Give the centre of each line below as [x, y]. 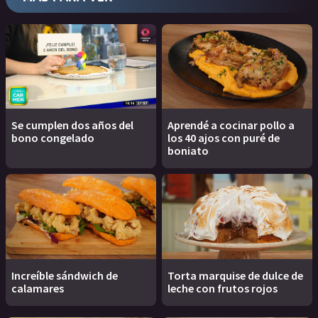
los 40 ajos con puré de [224, 138]
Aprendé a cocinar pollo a [231, 125]
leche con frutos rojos [223, 288]
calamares [38, 288]
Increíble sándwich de [65, 275]
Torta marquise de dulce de [235, 275]
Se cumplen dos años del [72, 125]
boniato [188, 151]
